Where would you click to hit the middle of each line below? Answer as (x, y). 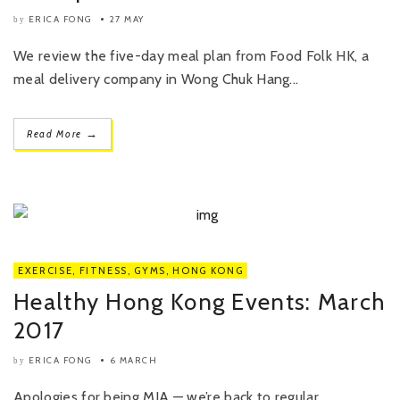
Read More (56, 134)
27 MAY (127, 19)
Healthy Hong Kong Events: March (200, 302)
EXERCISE (46, 271)
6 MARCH (133, 360)
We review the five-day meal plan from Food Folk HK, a (191, 56)
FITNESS (104, 271)
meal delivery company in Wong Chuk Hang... (156, 79)
